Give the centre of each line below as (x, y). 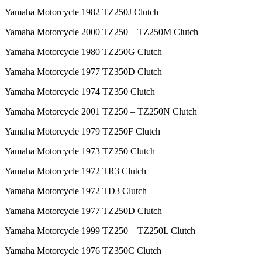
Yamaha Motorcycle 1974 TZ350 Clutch (80, 92)
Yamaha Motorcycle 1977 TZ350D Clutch (83, 72)
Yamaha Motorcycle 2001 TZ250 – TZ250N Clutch (101, 112)
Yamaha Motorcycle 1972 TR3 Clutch (75, 171)
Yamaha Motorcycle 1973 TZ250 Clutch (80, 151)
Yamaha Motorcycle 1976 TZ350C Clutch (83, 251)
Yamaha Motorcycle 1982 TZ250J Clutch (82, 12)
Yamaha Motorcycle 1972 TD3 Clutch (76, 191)
